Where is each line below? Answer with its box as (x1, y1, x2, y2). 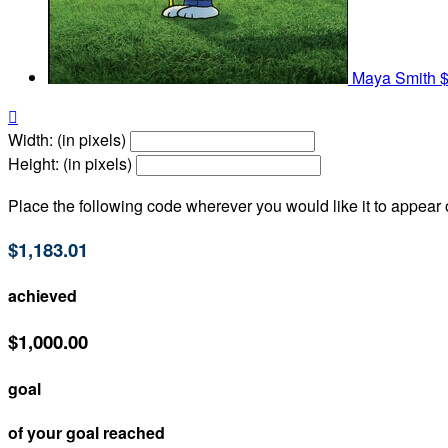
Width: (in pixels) (8, 128, 126, 152)
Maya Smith (352, 66, 440, 90)
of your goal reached (8, 421, 165, 445)
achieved (8, 284, 77, 308)
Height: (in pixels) (8, 152, 132, 176)
